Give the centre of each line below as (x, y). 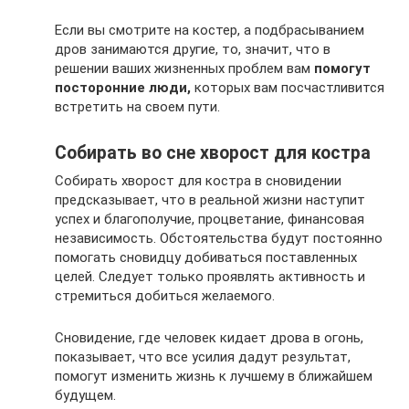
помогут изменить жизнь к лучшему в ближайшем (214, 376)
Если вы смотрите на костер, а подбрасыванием (210, 30)
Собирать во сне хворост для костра (213, 153)
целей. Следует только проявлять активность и (210, 276)
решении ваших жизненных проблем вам (184, 68)
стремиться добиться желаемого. (165, 295)
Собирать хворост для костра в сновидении (198, 180)
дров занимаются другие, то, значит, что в (193, 49)
